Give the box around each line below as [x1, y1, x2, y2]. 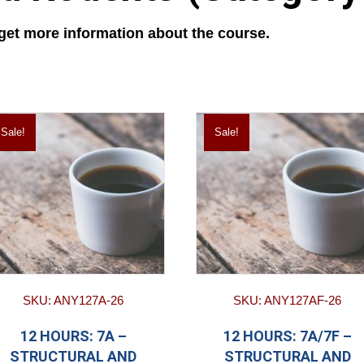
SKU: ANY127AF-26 [233, 293, 342, 308]
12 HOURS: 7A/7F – [223, 327, 352, 345]
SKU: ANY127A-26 [23, 293, 124, 308]
